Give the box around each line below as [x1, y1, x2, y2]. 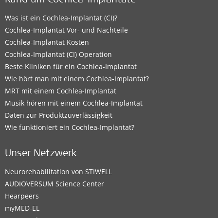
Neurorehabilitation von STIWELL [5, 167, 112, 177]
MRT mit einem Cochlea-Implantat [5, 86, 116, 96]
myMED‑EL [5, 203, 39, 213]
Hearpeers [5, 191, 39, 201]
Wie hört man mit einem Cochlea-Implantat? [5, 74, 149, 84]
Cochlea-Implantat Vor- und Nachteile [5, 25, 128, 35]
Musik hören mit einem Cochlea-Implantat [5, 98, 143, 108]
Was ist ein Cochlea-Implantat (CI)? [5, 13, 117, 23]
